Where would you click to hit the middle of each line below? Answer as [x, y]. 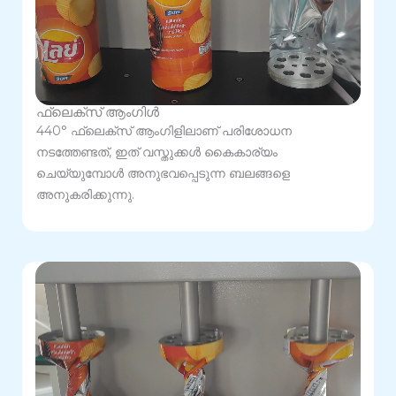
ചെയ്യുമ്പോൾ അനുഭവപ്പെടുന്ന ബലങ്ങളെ [163, 174]
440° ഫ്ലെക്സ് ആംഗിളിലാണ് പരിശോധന [164, 131]
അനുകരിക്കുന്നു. [85, 195]
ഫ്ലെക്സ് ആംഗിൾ [98, 113]
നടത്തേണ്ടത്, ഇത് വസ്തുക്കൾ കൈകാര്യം [157, 152]
